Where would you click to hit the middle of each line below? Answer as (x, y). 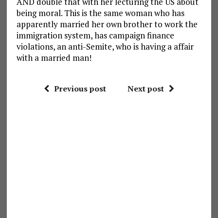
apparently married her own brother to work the (107, 24)
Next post (145, 89)
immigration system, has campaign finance (95, 36)
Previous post (80, 89)
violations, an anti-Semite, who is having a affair (105, 47)
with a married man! (54, 58)
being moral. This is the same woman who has (100, 13)
